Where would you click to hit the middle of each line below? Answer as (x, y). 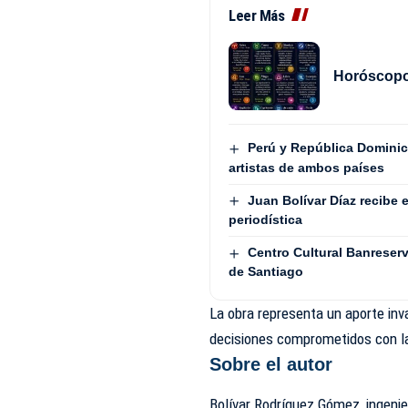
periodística (266, 220)
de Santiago (266, 272)
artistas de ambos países (307, 167)
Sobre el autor (271, 365)
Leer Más (257, 16)
